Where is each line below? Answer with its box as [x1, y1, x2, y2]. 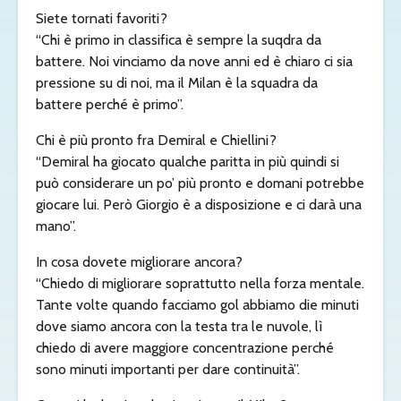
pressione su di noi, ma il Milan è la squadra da [36, 74, 318, 92]
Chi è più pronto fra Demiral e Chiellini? [36, 132, 277, 149]
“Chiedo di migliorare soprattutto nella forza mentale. [36, 275, 364, 293]
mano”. [36, 218, 76, 235]
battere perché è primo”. [36, 96, 183, 114]
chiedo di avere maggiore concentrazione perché [36, 339, 334, 357]
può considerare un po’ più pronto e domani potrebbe [36, 175, 364, 192]
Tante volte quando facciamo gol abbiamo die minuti [36, 296, 359, 314]
